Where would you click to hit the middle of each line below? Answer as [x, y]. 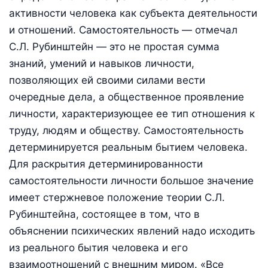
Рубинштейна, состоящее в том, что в [104, 214]
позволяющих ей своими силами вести [107, 80]
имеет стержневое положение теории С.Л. [117, 197]
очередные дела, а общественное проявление [127, 97]
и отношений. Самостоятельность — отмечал [123, 30]
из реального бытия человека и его [98, 247]
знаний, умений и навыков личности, [102, 63]
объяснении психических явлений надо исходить [132, 231]
